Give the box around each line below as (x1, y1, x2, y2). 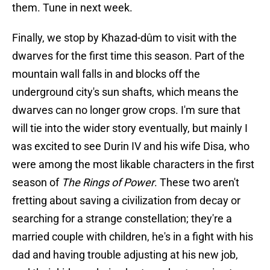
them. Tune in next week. (12, 1, 133, 14)
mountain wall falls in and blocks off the (12, 67, 200, 81)
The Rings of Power (61, 176, 154, 189)
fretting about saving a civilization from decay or (12, 194, 240, 207)
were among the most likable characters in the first (12, 158, 254, 171)
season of (12, 176, 61, 189)
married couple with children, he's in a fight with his (12, 230, 253, 243)
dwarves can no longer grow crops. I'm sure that (12, 104, 240, 117)
